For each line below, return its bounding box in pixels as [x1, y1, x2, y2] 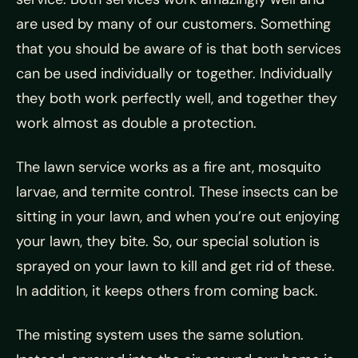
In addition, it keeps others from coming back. [16, 281, 318, 300]
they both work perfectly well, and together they [16, 89, 337, 108]
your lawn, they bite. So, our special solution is [16, 232, 320, 251]
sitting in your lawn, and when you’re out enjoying [16, 207, 340, 226]
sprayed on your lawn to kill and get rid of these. [16, 257, 335, 276]
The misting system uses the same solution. [16, 325, 304, 344]
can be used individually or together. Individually [16, 64, 332, 83]
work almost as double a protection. [16, 113, 257, 133]
